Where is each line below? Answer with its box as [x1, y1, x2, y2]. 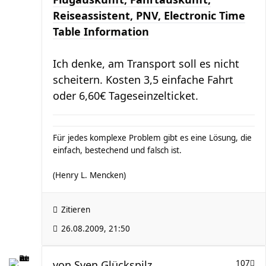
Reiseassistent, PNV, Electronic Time [53, 8, 245, 23]
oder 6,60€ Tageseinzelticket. [53, 88, 198, 103]
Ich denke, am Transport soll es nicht [53, 56, 239, 71]
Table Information [53, 24, 149, 39]
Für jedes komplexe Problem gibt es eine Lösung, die [53, 132, 252, 143]
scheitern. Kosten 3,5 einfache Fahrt [53, 72, 233, 87]
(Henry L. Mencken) [53, 170, 126, 180]
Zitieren [61, 204, 90, 215]
